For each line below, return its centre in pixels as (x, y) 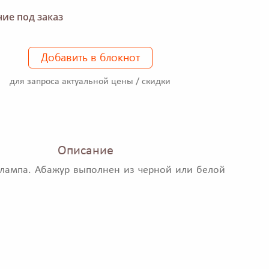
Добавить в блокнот (90, 57)
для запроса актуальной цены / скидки (90, 81)
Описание (85, 151)
